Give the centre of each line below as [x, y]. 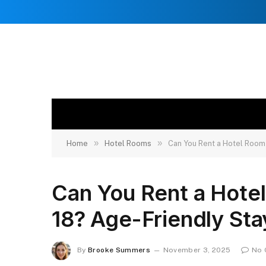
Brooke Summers [119, 250]
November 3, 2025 [197, 250]
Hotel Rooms [128, 143]
